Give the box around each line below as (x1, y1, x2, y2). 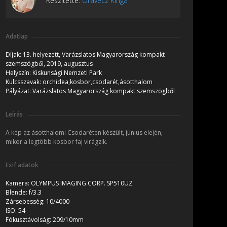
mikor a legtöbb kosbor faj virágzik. (6, 137, 107, 146)
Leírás (6, 110, 23, 119)
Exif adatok (6, 161, 40, 170)
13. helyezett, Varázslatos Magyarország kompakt (23, 50, 165, 59)
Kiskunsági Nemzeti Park (32, 68, 102, 78)
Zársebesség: (6, 197, 46, 206)
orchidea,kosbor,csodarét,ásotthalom (43, 78, 153, 87)
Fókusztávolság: (6, 215, 53, 224)
